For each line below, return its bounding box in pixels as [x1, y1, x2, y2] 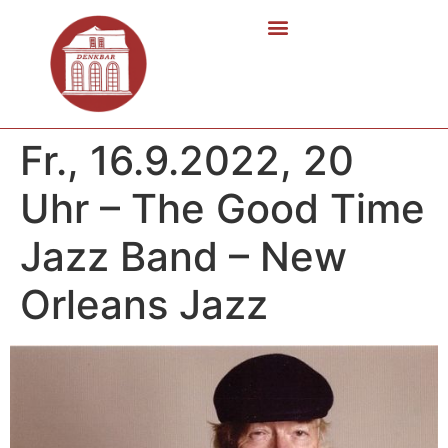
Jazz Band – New [20, 231, 347, 281]
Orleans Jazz [20, 279, 268, 329]
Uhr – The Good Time [20, 183, 425, 233]
